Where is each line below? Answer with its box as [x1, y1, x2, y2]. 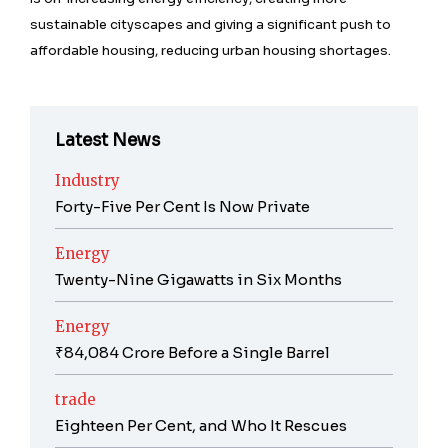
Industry [55, 171, 120, 191]
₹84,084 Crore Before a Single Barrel [55, 343, 330, 363]
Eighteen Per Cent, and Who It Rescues [55, 416, 347, 436]
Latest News [55, 130, 160, 152]
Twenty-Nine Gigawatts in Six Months [55, 270, 342, 290]
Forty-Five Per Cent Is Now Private [55, 197, 310, 217]
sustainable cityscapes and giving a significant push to [30, 16, 391, 34]
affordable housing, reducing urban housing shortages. [30, 42, 391, 60]
